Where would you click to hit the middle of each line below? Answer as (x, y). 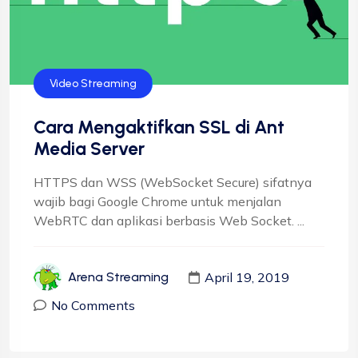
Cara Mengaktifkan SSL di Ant (159, 127)
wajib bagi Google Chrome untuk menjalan (157, 202)
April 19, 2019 (247, 277)
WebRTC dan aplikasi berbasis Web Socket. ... (169, 221)
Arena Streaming (118, 277)
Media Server (89, 149)
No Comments (93, 306)
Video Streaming (93, 84)
